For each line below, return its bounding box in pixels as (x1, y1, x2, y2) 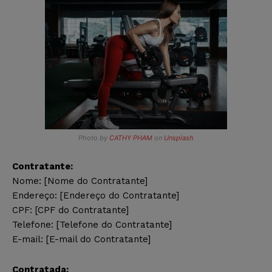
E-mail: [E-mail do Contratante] (12, 233, 151, 245)
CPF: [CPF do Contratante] (12, 204, 129, 216)
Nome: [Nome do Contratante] (12, 175, 148, 186)
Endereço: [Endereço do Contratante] (12, 189, 179, 201)
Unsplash (164, 133, 194, 142)
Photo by (78, 133, 109, 142)
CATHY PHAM (109, 133, 152, 142)
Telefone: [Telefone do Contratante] (12, 219, 172, 230)
